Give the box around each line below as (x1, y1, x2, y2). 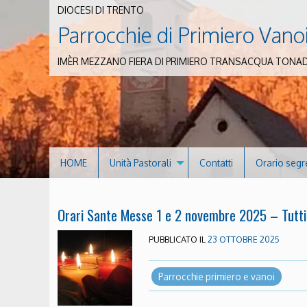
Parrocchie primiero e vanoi (158, 270, 275, 282)
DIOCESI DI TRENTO (58, 4, 144, 16)
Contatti (199, 157, 233, 169)
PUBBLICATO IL (149, 234, 208, 245)
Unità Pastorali (110, 157, 171, 169)
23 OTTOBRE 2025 (208, 234, 280, 245)
